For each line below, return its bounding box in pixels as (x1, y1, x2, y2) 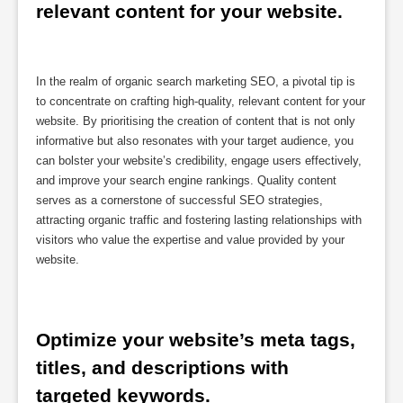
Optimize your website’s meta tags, (36, 329, 355, 351)
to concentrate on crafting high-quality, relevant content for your (36, 94, 365, 108)
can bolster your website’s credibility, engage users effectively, (36, 153, 362, 167)
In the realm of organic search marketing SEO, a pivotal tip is (36, 74, 355, 88)
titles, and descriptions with (36, 357, 289, 379)
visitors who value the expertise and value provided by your (36, 232, 345, 246)
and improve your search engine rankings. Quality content (36, 173, 336, 187)
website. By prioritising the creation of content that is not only (36, 113, 355, 128)
